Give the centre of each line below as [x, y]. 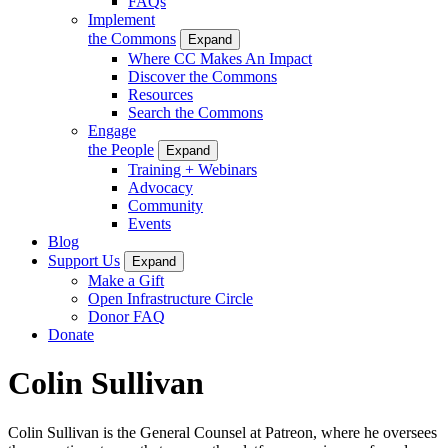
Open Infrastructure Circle [170, 298]
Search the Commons [195, 112]
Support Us [84, 260]
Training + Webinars [192, 169]
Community [165, 205]
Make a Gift [126, 280]
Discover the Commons [202, 76]
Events [149, 223]
